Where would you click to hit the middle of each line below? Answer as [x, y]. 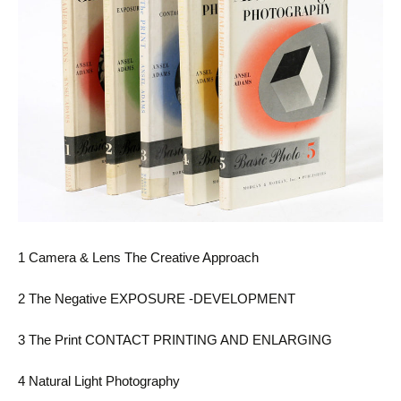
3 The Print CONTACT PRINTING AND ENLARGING [175, 340]
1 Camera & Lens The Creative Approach [138, 258]
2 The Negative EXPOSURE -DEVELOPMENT [157, 299]
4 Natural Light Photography [99, 381]
